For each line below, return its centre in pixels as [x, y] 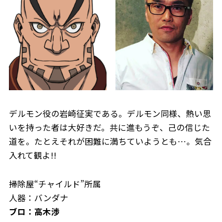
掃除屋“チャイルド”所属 [55, 184]
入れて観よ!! [32, 155]
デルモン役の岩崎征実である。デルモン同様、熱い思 [110, 114]
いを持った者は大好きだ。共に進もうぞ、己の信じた [109, 128]
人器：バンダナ [38, 198]
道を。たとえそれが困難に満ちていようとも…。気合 [110, 141]
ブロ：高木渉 [34, 212]
